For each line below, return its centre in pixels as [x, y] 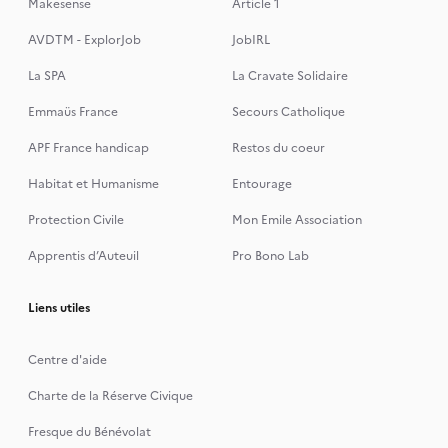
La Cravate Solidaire [290, 76]
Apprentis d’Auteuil [83, 256]
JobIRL [251, 40]
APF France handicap [88, 148]
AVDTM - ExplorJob [84, 40]
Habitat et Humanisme [93, 184]
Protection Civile [75, 220]
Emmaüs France [72, 112]
